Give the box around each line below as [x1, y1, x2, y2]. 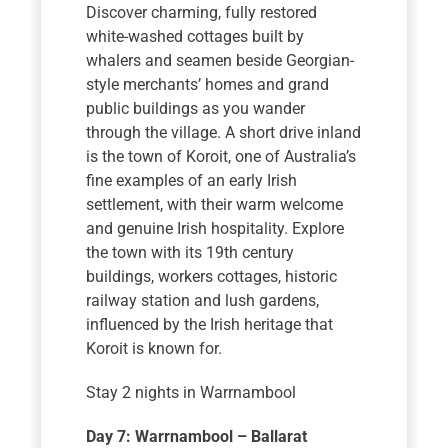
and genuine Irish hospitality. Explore [86, 219, 345, 239]
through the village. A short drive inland [86, 123, 362, 143]
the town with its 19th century [86, 243, 295, 263]
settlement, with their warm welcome [86, 195, 344, 215]
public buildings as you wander [86, 99, 306, 119]
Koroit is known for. [86, 339, 223, 359]
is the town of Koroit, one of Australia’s [86, 147, 357, 167]
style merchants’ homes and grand [86, 75, 330, 95]
